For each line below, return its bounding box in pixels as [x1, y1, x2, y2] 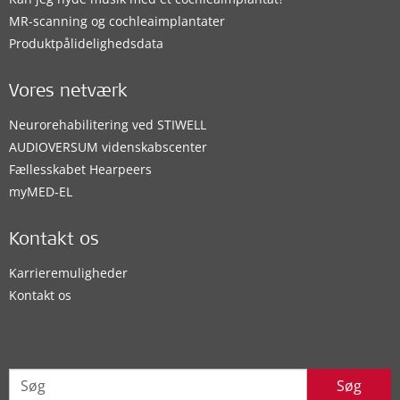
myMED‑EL [9, 182, 72, 200]
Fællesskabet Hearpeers [9, 160, 152, 178]
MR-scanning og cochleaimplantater [9, 12, 225, 29]
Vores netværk [9, 83, 128, 102]
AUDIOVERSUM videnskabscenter [9, 137, 207, 155]
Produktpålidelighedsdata [9, 34, 163, 52]
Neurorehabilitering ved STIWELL [9, 115, 206, 133]
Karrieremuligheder [9, 263, 128, 281]
